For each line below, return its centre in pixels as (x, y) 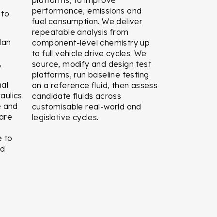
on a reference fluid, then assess (95, 85)
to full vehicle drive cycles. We (89, 53)
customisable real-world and (87, 106)
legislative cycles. (65, 117)
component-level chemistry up (91, 42)
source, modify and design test (92, 64)
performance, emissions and (87, 10)
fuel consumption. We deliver (87, 21)
